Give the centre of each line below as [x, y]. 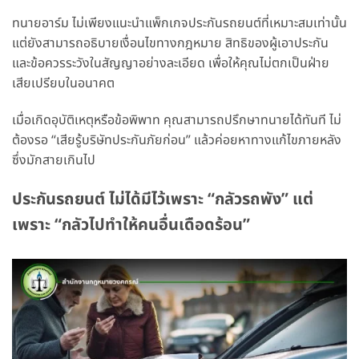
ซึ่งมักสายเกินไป [54, 160]
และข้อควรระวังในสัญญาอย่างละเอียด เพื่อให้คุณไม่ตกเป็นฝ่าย [171, 63]
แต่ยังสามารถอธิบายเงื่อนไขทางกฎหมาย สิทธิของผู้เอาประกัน [170, 43]
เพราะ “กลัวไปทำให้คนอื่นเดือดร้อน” [131, 226]
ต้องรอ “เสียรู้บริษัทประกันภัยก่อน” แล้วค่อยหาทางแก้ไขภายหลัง [177, 140]
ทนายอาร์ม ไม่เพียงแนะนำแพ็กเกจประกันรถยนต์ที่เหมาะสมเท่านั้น [179, 23]
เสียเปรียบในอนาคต [63, 83]
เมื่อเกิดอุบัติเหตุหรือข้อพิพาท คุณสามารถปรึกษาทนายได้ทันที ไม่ [177, 120]
